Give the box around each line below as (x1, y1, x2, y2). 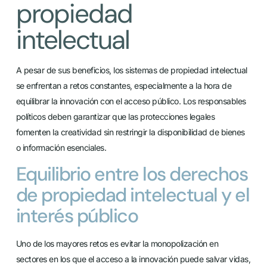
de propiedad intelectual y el (15, 182, 250, 208)
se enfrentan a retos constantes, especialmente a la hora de (15, 80, 232, 91)
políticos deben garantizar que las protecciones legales (15, 111, 215, 122)
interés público (15, 203, 138, 229)
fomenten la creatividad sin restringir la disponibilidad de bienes (15, 126, 245, 137)
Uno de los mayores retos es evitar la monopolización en (15, 238, 219, 249)
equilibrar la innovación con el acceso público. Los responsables (15, 95, 246, 106)
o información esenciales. (15, 142, 107, 153)
